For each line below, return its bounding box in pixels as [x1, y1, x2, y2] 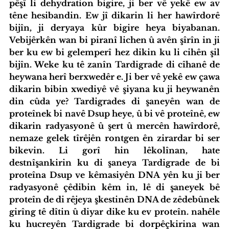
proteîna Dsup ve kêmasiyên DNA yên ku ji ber [9, 169, 220, 180]
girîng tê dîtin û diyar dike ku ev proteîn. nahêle [9, 206, 220, 217]
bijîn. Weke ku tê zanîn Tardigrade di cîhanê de [9, 59, 220, 70]
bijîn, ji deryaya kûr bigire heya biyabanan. [9, 22, 220, 33]
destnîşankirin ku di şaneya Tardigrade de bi [9, 157, 220, 168]
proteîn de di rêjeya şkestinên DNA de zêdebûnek [9, 194, 220, 204]
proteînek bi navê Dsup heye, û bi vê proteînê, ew [9, 108, 220, 119]
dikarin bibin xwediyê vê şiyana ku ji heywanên [9, 83, 220, 94]
